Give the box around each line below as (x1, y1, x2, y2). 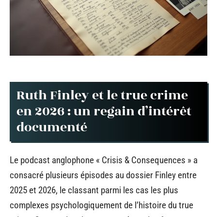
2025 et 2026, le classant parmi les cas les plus (10, 184, 178, 196)
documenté (16, 118, 87, 137)
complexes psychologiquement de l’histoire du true (10, 199, 193, 211)
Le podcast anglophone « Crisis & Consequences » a (10, 154, 198, 166)
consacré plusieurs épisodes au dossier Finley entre (10, 169, 197, 181)
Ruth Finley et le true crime (16, 86, 188, 105)
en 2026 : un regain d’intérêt (16, 102, 191, 121)
